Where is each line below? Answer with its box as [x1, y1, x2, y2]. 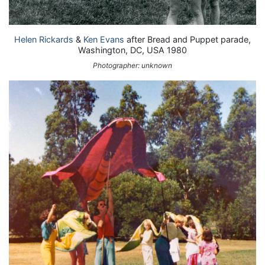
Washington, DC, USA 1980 [78, 44, 187, 55]
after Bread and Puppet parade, [124, 34, 251, 44]
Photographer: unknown [93, 61, 172, 70]
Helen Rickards [14, 34, 73, 44]
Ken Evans [83, 34, 124, 44]
